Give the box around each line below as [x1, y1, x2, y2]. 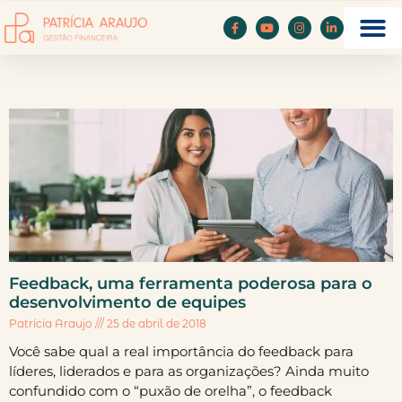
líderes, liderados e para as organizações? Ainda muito [9, 363, 369, 380]
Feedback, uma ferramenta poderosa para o [9, 274, 372, 293]
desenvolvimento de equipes [9, 293, 246, 312]
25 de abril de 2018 [104, 317, 206, 330]
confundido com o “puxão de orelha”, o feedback [9, 382, 332, 399]
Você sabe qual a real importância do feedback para [9, 343, 354, 360]
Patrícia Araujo [9, 317, 95, 330]
